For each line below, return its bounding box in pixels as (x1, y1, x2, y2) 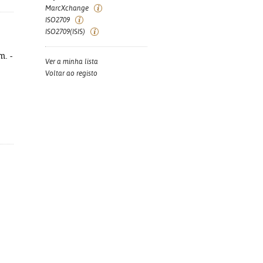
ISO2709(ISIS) (45, 28, 85, 36)
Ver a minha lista (45, 58, 98, 66)
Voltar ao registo (45, 69, 97, 77)
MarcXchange (45, 4, 89, 12)
